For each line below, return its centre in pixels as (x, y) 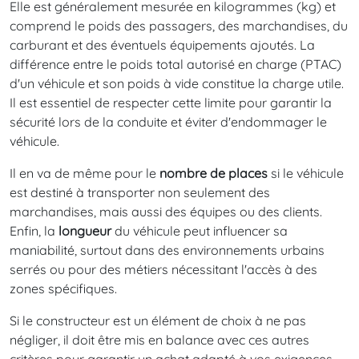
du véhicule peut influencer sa (200, 231)
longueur (85, 231)
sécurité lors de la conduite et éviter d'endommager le (168, 122)
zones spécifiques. (63, 289)
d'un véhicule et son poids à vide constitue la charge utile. (177, 84)
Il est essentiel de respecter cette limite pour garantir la (171, 103)
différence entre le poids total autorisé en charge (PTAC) (175, 65)
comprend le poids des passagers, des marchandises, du (179, 26)
